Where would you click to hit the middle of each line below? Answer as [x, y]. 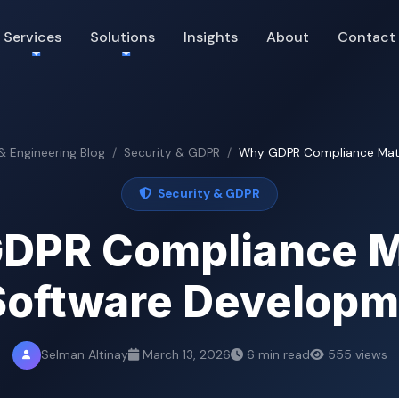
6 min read [278, 355]
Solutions [122, 37]
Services [33, 37]
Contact [366, 37]
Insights [211, 37]
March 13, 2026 [186, 355]
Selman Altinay [84, 355]
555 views [357, 355]
